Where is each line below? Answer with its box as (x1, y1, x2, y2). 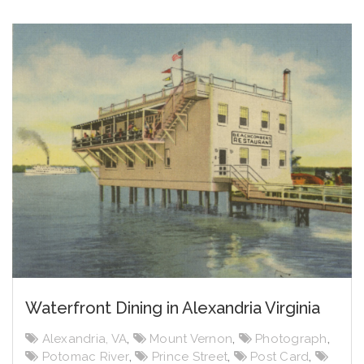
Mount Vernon (149, 331, 232, 347)
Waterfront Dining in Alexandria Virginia (25, 298, 320, 318)
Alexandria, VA (41, 331, 127, 347)
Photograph (255, 331, 327, 347)
